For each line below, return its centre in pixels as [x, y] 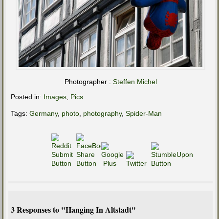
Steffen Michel [135, 82]
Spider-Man [144, 114]
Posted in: [27, 97]
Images [55, 97]
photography [102, 114]
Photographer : [88, 82]
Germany [44, 114]
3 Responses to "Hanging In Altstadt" [73, 210]
